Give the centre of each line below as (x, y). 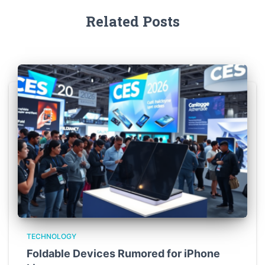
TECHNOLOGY (51, 236)
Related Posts (132, 22)
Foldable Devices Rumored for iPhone (123, 253)
